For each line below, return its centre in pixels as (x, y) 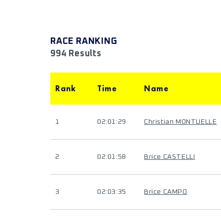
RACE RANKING (84, 41)
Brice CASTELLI (170, 157)
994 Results (76, 54)
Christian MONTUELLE (181, 122)
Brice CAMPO (166, 192)
